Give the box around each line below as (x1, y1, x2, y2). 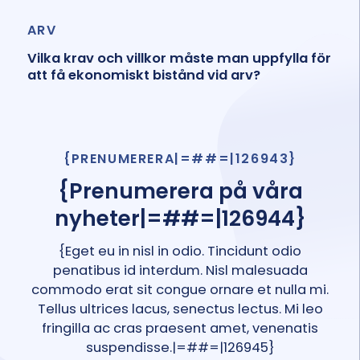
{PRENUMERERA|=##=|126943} (63, 149, 297, 169)
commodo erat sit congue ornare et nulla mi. (31, 280, 329, 299)
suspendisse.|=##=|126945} (85, 338, 275, 357)
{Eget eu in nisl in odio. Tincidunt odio (59, 242, 301, 260)
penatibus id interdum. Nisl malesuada (52, 261, 308, 280)
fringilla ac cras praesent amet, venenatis (42, 319, 318, 337)
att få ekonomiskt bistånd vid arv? (27, 66, 260, 85)
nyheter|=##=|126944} (54, 202, 306, 233)
